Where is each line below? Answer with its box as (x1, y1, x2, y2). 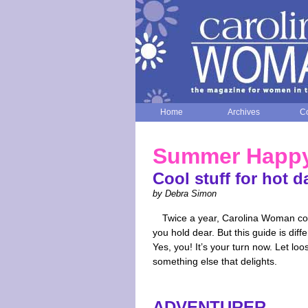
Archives (228, 107, 260, 116)
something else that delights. (153, 256, 277, 267)
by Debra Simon (153, 188, 217, 199)
